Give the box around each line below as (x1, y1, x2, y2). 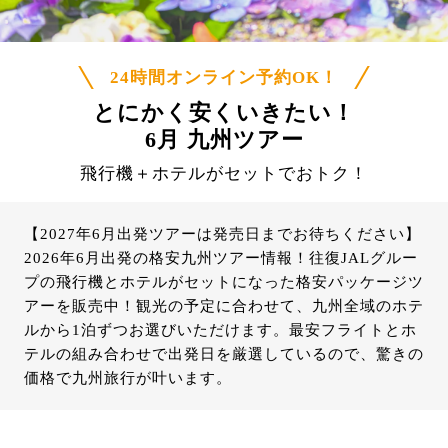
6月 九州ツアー (144, 127, 304, 152)
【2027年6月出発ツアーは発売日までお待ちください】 (24, 226, 421, 242)
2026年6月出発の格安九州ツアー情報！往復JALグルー (24, 250, 418, 266)
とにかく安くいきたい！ (93, 100, 355, 125)
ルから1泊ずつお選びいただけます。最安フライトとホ (24, 322, 417, 338)
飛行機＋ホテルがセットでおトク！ (80, 164, 368, 183)
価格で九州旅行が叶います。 (24, 370, 232, 386)
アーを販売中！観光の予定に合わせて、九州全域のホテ (24, 298, 424, 314)
